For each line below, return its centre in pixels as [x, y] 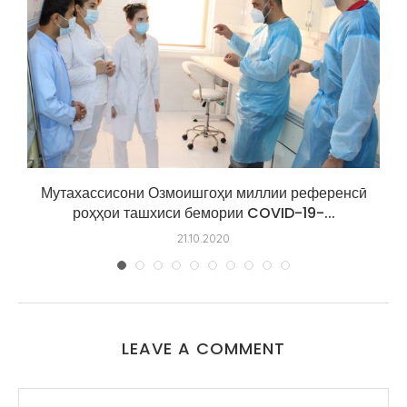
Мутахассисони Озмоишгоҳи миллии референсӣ [203, 193]
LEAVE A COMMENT [203, 348]
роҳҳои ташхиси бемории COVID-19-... [203, 213]
